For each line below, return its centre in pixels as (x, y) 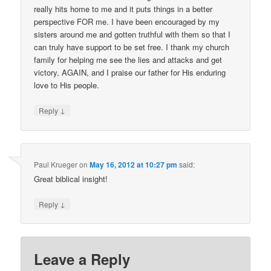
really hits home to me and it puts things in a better (123, 9)
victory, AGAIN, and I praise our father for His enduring (130, 73)
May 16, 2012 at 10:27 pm (134, 164)
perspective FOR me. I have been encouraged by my (127, 22)
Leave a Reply (82, 259)
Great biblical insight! (71, 178)
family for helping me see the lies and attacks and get (128, 60)
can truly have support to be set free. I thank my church (132, 47)
